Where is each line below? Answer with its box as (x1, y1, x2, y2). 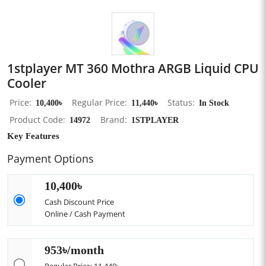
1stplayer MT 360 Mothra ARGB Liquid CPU (7, 60, 259, 77)
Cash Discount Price (45, 197, 114, 207)
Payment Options (7, 151, 94, 166)
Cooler (7, 75, 46, 91)
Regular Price (72, 97, 125, 108)
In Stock (199, 97, 229, 108)
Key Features (7, 129, 59, 141)
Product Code (9, 114, 63, 125)
